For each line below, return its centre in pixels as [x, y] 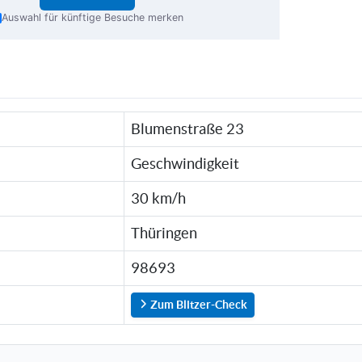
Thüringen [164, 234]
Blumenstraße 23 [188, 130]
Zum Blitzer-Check [198, 305]
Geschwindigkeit [185, 164]
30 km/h [159, 199]
